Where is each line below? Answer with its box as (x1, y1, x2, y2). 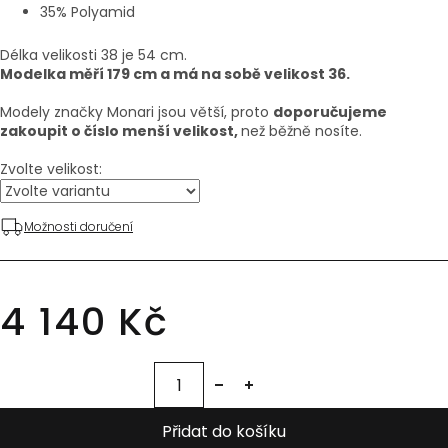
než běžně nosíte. (241, 121, 362, 142)
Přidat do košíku (162, 420, 286, 444)
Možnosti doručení (24, 218, 133, 236)
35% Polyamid (40, 2, 135, 23)
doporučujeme (273, 102, 387, 123)
